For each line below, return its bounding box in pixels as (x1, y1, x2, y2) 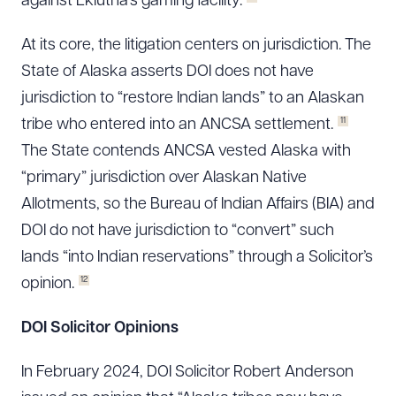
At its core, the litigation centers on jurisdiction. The (21, 37, 371, 54)
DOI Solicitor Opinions (21, 320, 179, 337)
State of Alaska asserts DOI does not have (21, 64, 314, 80)
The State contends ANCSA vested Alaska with (21, 143, 351, 160)
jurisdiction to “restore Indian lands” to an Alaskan (21, 90, 364, 107)
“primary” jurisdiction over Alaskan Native (21, 170, 307, 187)
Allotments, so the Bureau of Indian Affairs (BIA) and (21, 196, 375, 213)
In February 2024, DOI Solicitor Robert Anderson (21, 364, 354, 381)
